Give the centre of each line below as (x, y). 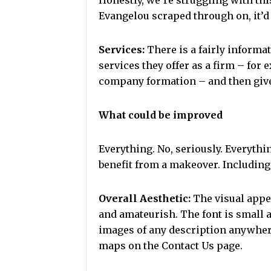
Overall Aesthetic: (145, 198)
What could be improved (161, 115)
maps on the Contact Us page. (171, 246)
